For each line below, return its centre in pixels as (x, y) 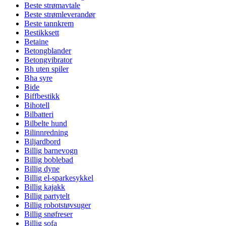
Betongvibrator (48, 60)
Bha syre (38, 78)
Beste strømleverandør (60, 14)
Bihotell (37, 105)
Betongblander (48, 51)
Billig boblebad (49, 160)
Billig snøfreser (48, 214)
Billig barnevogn (51, 151)
